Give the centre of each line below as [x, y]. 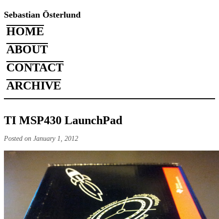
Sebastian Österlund [42, 15]
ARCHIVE [34, 86]
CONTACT [35, 67]
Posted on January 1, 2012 [41, 139]
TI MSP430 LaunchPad [63, 120]
